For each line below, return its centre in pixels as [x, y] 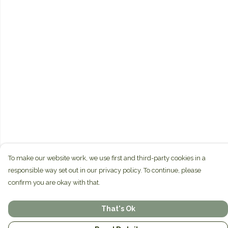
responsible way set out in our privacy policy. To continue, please [105, 170]
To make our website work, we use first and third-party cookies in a [107, 158]
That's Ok [118, 209]
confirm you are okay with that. [54, 182]
